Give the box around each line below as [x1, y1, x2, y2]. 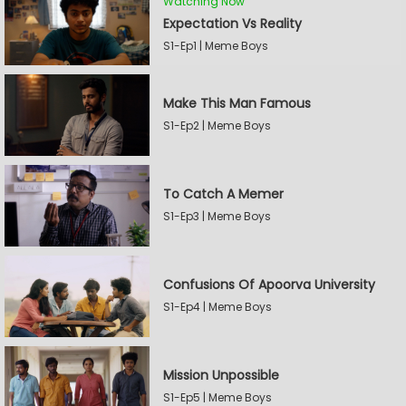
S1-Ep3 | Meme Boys [163, 208, 271, 224]
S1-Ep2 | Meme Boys [163, 118, 271, 133]
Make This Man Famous [163, 94, 311, 112]
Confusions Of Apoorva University [163, 275, 375, 294]
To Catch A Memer [163, 185, 284, 203]
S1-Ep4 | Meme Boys [163, 299, 272, 314]
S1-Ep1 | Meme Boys [163, 37, 268, 53]
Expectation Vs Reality [163, 14, 302, 33]
